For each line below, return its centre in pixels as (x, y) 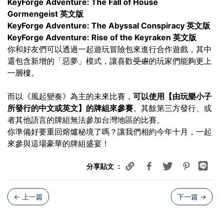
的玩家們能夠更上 (180, 61)
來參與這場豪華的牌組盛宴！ (58, 143)
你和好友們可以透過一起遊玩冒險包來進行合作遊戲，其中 (110, 49)
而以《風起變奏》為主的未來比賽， (70, 96)
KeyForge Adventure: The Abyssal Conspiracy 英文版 (109, 25)
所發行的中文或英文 (43, 108)
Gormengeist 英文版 (45, 14)
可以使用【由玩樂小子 (172, 96)
